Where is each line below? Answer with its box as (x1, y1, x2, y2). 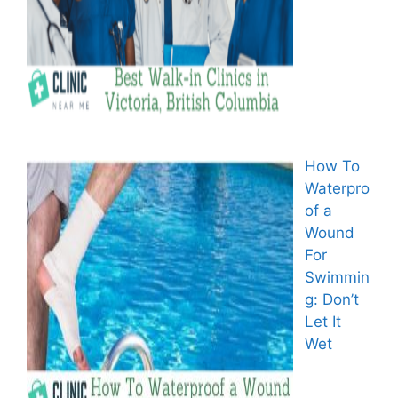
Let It (304, 312, 341, 330)
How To (304, 156, 360, 175)
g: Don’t (304, 290, 359, 308)
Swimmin (304, 267, 370, 286)
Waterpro (304, 179, 370, 197)
